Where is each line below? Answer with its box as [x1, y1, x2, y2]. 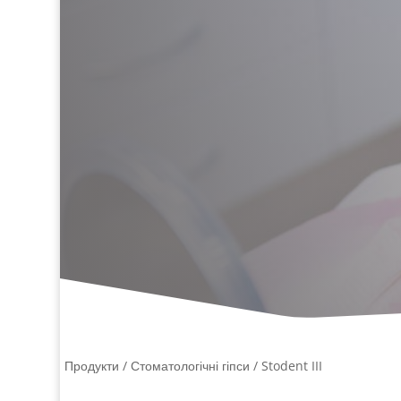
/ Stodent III [250, 357, 322, 375]
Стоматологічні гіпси [131, 357, 250, 375]
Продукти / [64, 357, 131, 375]
